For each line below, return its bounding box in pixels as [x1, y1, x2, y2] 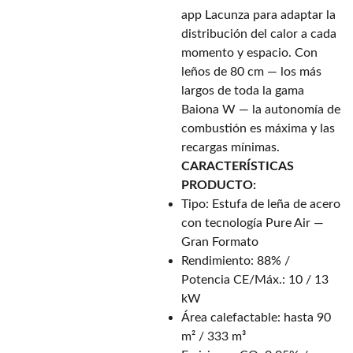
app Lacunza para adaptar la [181, 9, 336, 21]
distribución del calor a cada [181, 28, 336, 40]
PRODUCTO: [181, 179, 256, 191]
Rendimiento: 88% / [181, 255, 290, 267]
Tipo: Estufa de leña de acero [181, 198, 340, 210]
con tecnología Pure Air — [181, 217, 324, 229]
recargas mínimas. [181, 141, 280, 154]
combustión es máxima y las [181, 122, 335, 135]
